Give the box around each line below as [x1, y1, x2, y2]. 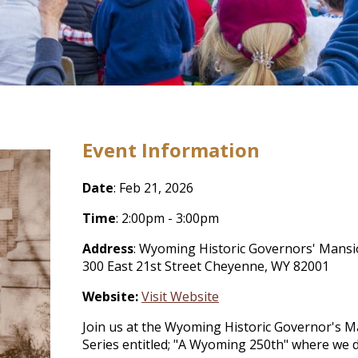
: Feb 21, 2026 [113, 178, 194, 197]
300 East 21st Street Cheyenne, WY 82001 [82, 257, 330, 275]
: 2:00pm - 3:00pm [116, 209, 220, 227]
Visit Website [141, 287, 220, 305]
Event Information [82, 137, 261, 163]
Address [82, 239, 134, 257]
